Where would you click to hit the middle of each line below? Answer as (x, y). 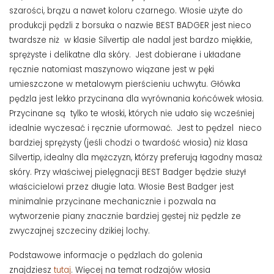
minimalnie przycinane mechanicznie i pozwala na (113, 202)
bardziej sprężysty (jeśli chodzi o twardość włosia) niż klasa (128, 143)
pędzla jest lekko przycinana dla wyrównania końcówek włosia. (136, 99)
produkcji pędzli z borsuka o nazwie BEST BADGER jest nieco (130, 26)
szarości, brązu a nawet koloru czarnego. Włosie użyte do (126, 11)
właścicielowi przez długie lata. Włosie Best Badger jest (121, 187)
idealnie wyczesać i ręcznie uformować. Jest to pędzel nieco (135, 128)
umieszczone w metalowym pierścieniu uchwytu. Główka (125, 84)
